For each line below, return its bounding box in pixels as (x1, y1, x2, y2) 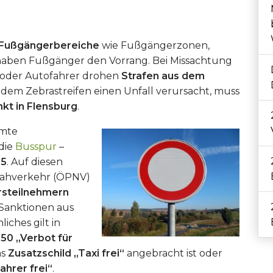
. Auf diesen (7, 156, 63, 168)
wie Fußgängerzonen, (99, 40, 210, 51)
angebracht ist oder (124, 247, 222, 259)
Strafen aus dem (121, 70, 205, 82)
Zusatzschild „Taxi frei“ (8, 247, 124, 259)
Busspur (15, 141, 59, 152)
